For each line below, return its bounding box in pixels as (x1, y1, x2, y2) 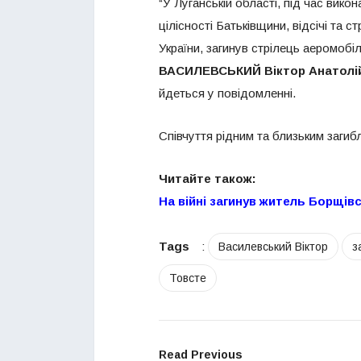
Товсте (169, 272, 206, 285)
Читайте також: (159, 172, 256, 186)
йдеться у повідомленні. (159, 86, 296, 101)
